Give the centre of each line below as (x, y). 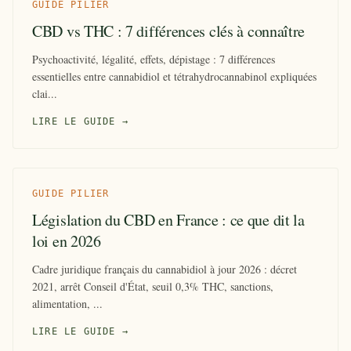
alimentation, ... (67, 303)
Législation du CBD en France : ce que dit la (168, 219)
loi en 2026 (67, 241)
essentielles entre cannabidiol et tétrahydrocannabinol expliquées (174, 76)
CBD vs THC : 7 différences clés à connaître (169, 31)
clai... (45, 93)
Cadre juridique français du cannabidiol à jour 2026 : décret (165, 269)
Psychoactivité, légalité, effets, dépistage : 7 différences (154, 59)
